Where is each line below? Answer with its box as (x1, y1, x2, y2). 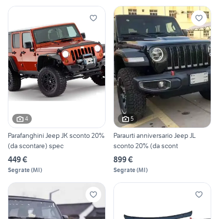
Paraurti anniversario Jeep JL (113, 131, 196, 140)
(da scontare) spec (8, 141, 64, 150)
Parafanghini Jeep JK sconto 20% (8, 131, 105, 140)
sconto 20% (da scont (113, 141, 178, 150)
